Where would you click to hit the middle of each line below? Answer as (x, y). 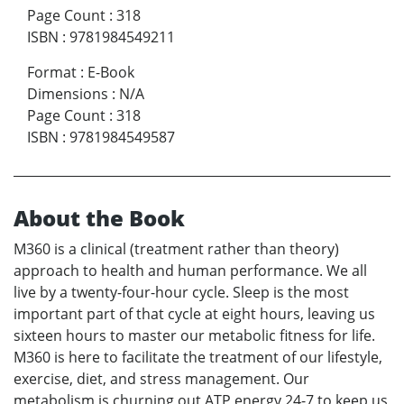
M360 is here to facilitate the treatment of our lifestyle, (198, 357)
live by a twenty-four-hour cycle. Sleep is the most (181, 292)
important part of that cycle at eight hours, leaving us (194, 313)
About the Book (99, 217)
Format (52, 72)
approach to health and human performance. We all (190, 270)
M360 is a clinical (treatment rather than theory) (176, 248)
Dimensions (68, 93)
